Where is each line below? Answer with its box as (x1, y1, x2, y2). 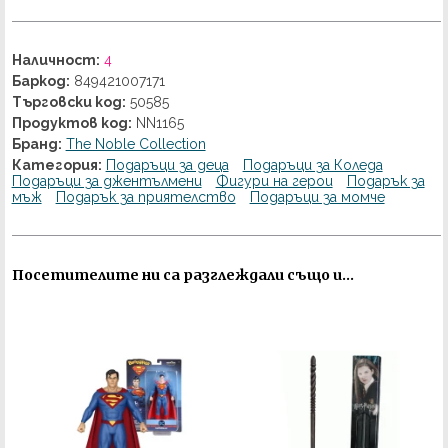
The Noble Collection (65, 136, 206, 153)
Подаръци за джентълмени (11, 173, 202, 190)
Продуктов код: (11, 115, 132, 132)
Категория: (11, 157, 102, 174)
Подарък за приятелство (55, 189, 236, 206)
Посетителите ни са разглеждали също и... (11, 266, 354, 285)
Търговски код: (11, 94, 126, 111)
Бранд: (11, 136, 62, 153)
